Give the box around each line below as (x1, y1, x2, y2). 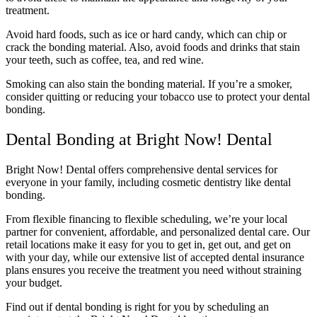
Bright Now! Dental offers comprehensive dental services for (6, 163, 277, 175)
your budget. (6, 276, 62, 289)
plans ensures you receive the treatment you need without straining (6, 263, 301, 276)
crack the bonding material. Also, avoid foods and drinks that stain (6, 41, 300, 54)
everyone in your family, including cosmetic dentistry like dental (6, 175, 291, 188)
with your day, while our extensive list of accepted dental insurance (6, 250, 304, 263)
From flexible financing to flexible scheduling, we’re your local (6, 212, 287, 225)
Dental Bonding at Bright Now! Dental (6, 130, 272, 149)
